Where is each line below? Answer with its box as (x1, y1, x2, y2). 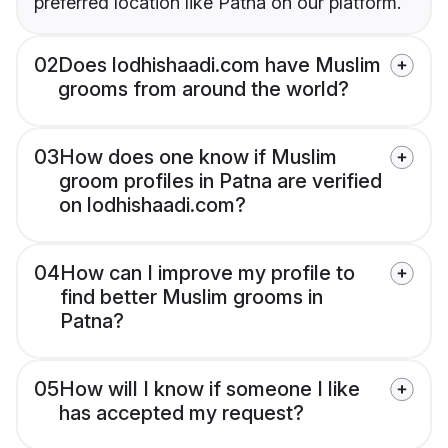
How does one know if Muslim (59, 145, 337, 170)
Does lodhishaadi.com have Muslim (58, 53, 381, 78)
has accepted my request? (59, 401, 304, 426)
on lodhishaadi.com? (59, 193, 246, 218)
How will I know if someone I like (59, 377, 360, 402)
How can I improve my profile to (60, 261, 355, 286)
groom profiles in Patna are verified (59, 169, 382, 194)
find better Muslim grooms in (60, 285, 323, 310)
